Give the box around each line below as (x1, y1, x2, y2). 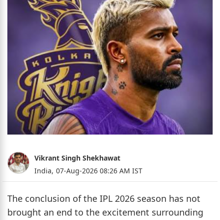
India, (34, 166, 54, 176)
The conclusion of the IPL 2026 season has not (7, 192, 200, 205)
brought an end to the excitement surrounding (7, 206, 203, 219)
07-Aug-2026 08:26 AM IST (56, 166, 142, 176)
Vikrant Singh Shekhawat (34, 153, 120, 163)
